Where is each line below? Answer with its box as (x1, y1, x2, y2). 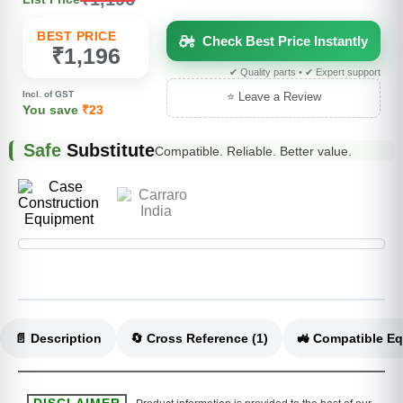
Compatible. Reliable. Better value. (155, 143, 352, 158)
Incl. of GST (22, 89, 74, 100)
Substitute (61, 140, 155, 161)
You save (22, 103, 82, 118)
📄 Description (14, 331, 102, 346)
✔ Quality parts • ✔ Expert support (229, 67, 381, 78)
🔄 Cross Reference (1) (252, 331, 268, 346)
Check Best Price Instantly (202, 33, 368, 49)
